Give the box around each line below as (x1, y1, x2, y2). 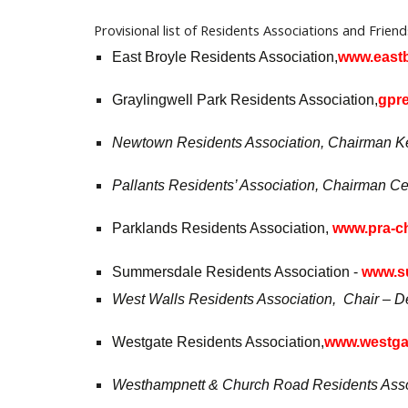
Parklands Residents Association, (111, 220, 332, 236)
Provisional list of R (93, 21, 209, 39)
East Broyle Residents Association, (111, 49, 338, 65)
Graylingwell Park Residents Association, (111, 92, 378, 107)
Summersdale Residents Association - (111, 264, 362, 280)
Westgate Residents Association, (111, 334, 324, 350)
